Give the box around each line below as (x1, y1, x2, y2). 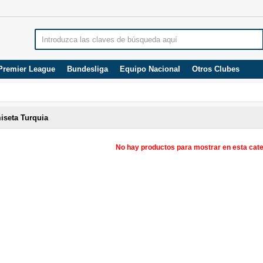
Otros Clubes (192, 65, 240, 73)
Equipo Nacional (120, 65, 180, 73)
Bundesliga (67, 65, 108, 73)
